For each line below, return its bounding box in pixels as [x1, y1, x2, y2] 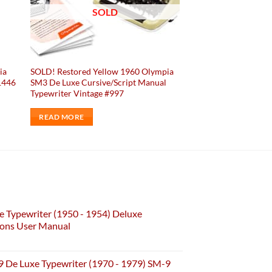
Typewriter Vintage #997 [30, 87, 124, 98]
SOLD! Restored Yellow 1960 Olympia [30, 66, 174, 76]
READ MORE [39, 112, 84, 121]
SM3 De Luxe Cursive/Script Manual [30, 76, 166, 87]
